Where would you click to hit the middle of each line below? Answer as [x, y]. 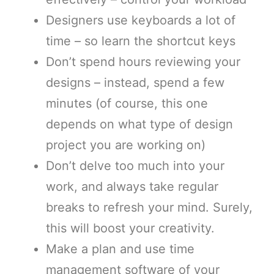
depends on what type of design [139, 124]
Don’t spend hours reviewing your [143, 61]
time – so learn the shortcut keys [143, 41]
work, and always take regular [132, 186]
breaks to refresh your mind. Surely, [149, 207]
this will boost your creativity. [132, 228]
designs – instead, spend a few [135, 82]
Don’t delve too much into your [135, 165]
